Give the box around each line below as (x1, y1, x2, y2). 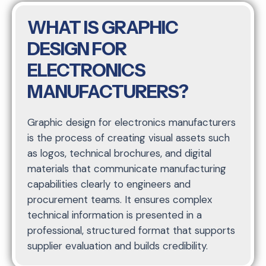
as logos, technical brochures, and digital (27, 146, 211, 160)
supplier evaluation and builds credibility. (27, 239, 211, 252)
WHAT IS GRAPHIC (27, 16, 178, 39)
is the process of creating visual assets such (27, 131, 230, 144)
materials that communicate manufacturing (27, 161, 226, 175)
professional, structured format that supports (27, 223, 235, 237)
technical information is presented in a (27, 208, 202, 221)
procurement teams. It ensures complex (27, 192, 212, 206)
